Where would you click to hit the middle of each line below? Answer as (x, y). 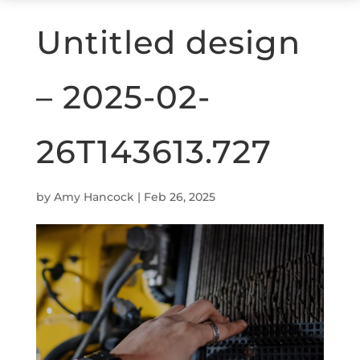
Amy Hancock (94, 197)
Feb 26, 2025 (179, 197)
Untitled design (168, 43)
